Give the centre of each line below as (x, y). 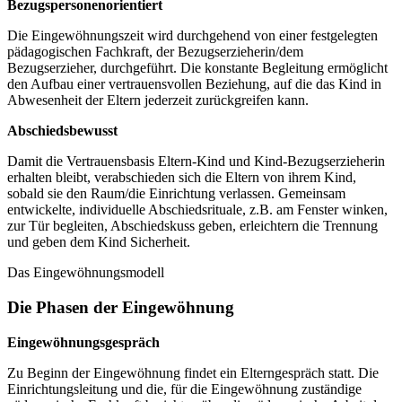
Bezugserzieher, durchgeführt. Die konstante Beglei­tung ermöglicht (197, 68)
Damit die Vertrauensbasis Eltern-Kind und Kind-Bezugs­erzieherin (196, 162)
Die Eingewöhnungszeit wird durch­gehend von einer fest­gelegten (192, 36)
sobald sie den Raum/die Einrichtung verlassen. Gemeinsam (176, 194)
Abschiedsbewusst (62, 131)
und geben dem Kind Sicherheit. (99, 242)
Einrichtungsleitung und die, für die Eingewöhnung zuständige (184, 389)
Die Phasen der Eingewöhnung (121, 307)
